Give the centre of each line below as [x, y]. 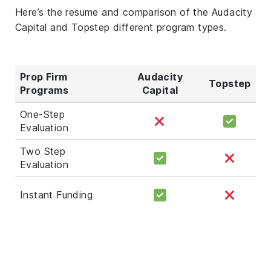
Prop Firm [44, 77]
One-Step [43, 114]
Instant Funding [56, 194]
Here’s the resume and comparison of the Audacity [134, 12]
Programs [44, 90]
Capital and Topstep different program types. [121, 27]
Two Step [43, 151]
